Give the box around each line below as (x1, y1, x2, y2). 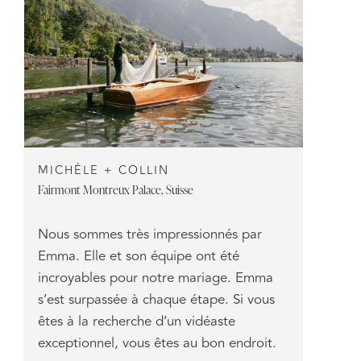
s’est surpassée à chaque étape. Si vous (37, 289, 275, 311)
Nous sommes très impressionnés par (37, 224, 262, 246)
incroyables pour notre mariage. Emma (37, 268, 273, 289)
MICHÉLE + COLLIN (37, 161, 169, 180)
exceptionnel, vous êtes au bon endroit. (37, 333, 276, 355)
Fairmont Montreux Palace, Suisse (37, 180, 193, 198)
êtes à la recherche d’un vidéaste (37, 311, 235, 333)
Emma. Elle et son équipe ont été (37, 246, 239, 268)
